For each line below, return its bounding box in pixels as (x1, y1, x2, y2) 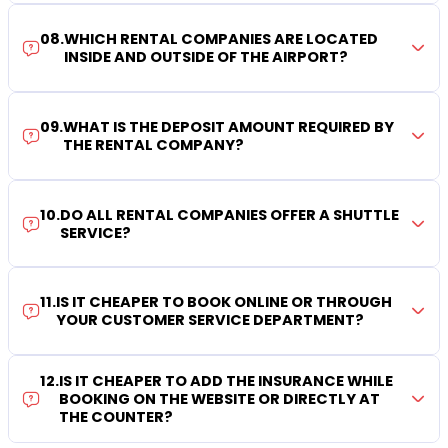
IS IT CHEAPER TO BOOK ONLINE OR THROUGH (56, 292, 393, 313)
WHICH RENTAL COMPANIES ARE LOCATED (64, 28, 379, 49)
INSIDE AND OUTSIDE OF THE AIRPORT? (64, 46, 349, 67)
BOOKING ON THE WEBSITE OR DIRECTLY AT (59, 389, 381, 410)
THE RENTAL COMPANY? (63, 134, 245, 155)
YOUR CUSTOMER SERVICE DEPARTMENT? (56, 310, 365, 331)
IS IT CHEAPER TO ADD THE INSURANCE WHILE (59, 371, 394, 392)
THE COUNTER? (59, 407, 174, 428)
